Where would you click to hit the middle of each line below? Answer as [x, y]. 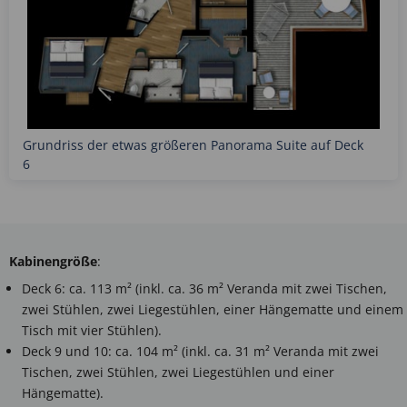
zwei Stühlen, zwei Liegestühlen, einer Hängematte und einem [213, 309]
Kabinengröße [53, 261]
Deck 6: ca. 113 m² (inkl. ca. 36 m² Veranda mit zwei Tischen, [204, 288]
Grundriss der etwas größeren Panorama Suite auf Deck [193, 145]
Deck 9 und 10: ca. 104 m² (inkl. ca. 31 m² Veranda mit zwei [200, 351]
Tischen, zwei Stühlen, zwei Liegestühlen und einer [178, 372]
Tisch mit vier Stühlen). [92, 330]
